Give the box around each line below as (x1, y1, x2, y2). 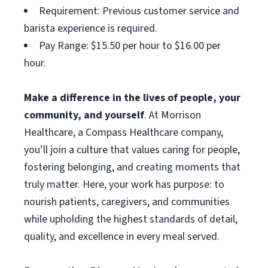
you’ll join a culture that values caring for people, (24, 142, 240, 157)
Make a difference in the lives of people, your (24, 90, 240, 105)
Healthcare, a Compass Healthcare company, (24, 125, 223, 140)
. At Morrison (144, 108, 201, 123)
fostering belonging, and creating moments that (24, 160, 240, 175)
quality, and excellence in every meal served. (24, 229, 220, 244)
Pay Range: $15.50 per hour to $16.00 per (39, 38, 221, 53)
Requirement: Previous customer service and (39, 4, 239, 19)
